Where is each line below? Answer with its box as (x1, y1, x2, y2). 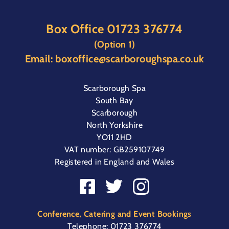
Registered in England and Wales (54, 156, 175, 167)
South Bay (96, 95, 133, 105)
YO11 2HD (97, 132, 132, 142)
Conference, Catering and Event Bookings (37, 209, 192, 219)
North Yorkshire (86, 120, 143, 130)
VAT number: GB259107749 (64, 144, 165, 154)
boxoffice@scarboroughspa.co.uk (55, 52, 204, 65)
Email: (25, 52, 56, 65)
